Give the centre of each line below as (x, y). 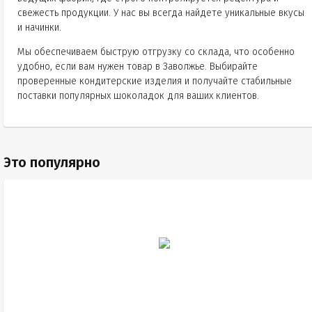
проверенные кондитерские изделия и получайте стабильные (155, 81)
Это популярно (52, 162)
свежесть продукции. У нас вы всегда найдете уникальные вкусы (161, 13)
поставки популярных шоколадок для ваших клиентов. (138, 96)
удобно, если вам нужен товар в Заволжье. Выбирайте (138, 67)
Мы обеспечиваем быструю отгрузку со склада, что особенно (156, 52)
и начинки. (39, 28)
